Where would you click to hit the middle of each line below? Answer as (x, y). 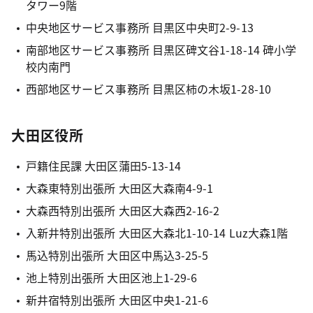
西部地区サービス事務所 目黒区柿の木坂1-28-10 (148, 89)
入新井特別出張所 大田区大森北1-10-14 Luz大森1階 (157, 233)
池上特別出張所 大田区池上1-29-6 (111, 277)
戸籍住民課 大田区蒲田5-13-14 (103, 166)
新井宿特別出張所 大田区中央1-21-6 (117, 300)
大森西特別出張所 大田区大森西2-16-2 (123, 210)
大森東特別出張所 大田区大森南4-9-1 (119, 188)
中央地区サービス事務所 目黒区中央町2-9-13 (141, 27)
